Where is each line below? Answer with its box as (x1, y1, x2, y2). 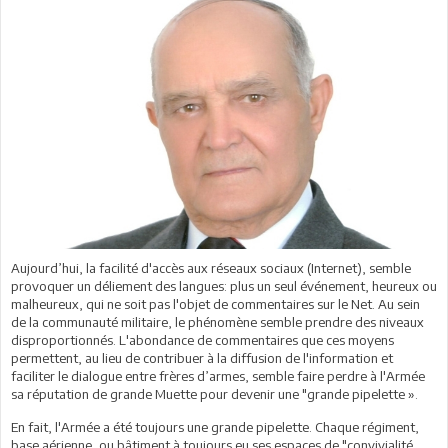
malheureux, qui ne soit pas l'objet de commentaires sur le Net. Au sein (11, 295, 420, 312)
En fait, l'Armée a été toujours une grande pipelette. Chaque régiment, (11, 418, 419, 435)
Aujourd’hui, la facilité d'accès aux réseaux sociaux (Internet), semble (11, 259, 411, 276)
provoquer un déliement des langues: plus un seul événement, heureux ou (11, 277, 437, 294)
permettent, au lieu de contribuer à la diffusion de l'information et (11, 349, 393, 366)
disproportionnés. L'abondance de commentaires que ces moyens (11, 331, 394, 348)
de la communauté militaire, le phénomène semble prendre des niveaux (11, 313, 424, 330)
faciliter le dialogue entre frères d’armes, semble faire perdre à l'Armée (11, 367, 425, 384)
